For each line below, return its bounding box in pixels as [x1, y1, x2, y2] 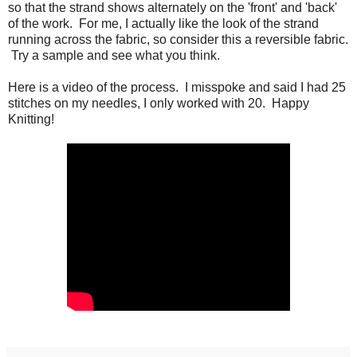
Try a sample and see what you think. [8, 49, 220, 63]
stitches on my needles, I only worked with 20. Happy [8, 96, 309, 111]
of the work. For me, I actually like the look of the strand [8, 17, 319, 31]
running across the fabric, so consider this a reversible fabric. [8, 33, 348, 47]
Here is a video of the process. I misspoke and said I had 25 [8, 80, 346, 95]
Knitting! [8, 112, 54, 127]
